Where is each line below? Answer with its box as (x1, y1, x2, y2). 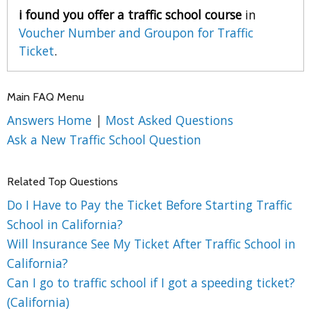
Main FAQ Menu (7, 90, 84, 104)
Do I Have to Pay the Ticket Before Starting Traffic (7, 196, 292, 214)
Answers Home (7, 112, 95, 129)
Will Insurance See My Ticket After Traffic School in (7, 235, 296, 253)
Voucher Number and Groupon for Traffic (19, 24, 253, 42)
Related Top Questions (7, 175, 118, 189)
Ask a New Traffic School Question (7, 131, 201, 149)
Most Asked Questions (106, 112, 233, 129)
